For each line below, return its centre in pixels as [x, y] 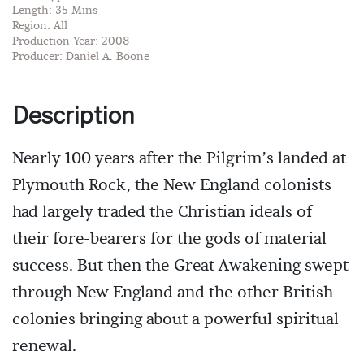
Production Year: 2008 [71, 41]
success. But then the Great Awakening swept [180, 265]
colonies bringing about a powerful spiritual [175, 319]
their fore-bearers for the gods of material [169, 238]
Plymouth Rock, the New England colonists [172, 185]
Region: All [40, 26]
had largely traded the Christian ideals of [162, 212]
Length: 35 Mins [55, 10]
